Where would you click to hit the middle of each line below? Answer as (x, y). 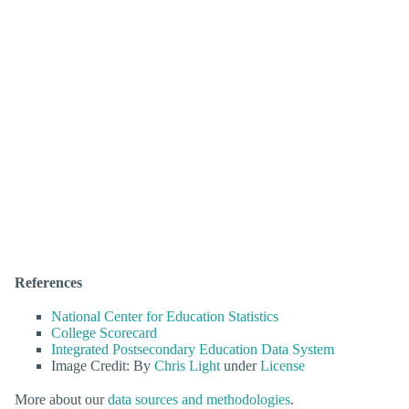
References (48, 282)
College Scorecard (104, 332)
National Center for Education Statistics (165, 316)
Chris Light (187, 365)
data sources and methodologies (199, 399)
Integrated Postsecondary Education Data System (193, 349)
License (283, 365)
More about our (61, 399)
